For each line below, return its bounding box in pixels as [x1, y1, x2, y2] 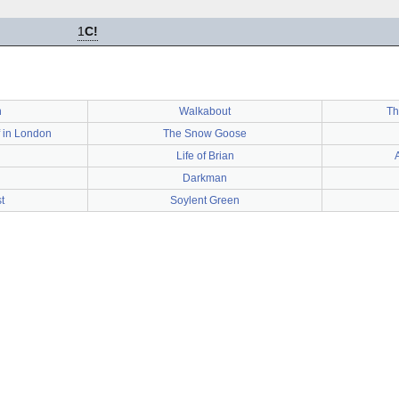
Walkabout [179, 105, 231, 118]
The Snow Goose [163, 127, 247, 140]
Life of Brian [175, 150, 234, 162]
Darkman [183, 172, 227, 184]
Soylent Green [170, 194, 240, 207]
